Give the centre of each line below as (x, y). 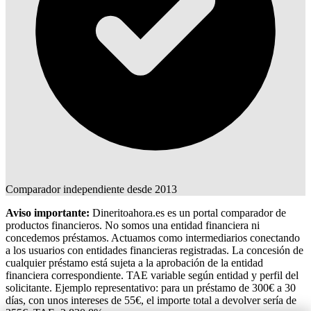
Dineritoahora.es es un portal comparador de (188, 212)
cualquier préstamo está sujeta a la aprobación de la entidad (134, 262)
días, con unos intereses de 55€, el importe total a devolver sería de (151, 300)
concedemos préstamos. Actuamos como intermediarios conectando (153, 237)
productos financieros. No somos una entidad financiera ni (133, 225)
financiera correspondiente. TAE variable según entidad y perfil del (152, 275)
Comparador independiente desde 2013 (91, 189)
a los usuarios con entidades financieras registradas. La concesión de (154, 250)
